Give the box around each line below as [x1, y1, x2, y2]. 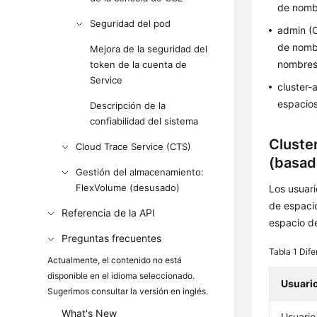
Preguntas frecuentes [62, 232, 162, 244]
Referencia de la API [62, 207, 156, 219]
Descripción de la [90, 100, 166, 111]
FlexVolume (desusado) [76, 182, 180, 193]
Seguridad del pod [90, 18, 171, 29]
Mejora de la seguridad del [90, 43, 208, 54]
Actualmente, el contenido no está [47, 255, 183, 265]
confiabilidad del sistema [90, 115, 199, 127]
